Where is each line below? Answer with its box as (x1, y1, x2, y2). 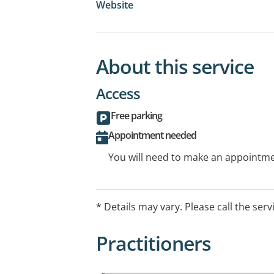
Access (96, 83, 140, 103)
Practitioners (96, 229, 211, 256)
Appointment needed (108, 128, 196, 142)
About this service (96, 53, 254, 80)
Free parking (111, 108, 162, 122)
